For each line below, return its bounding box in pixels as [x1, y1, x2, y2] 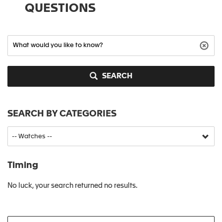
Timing [7, 161, 38, 170]
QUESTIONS [24, 3, 96, 15]
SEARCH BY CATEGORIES [7, 110, 116, 118]
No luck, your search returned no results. [7, 182, 137, 189]
